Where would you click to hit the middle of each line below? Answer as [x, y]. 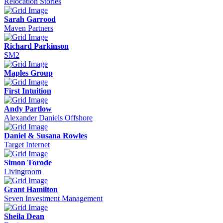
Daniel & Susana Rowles [46, 135]
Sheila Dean [24, 216]
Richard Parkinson [36, 46]
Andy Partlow [28, 109]
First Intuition [28, 91]
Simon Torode [28, 162]
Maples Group [28, 73]
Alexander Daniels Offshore [48, 117]
